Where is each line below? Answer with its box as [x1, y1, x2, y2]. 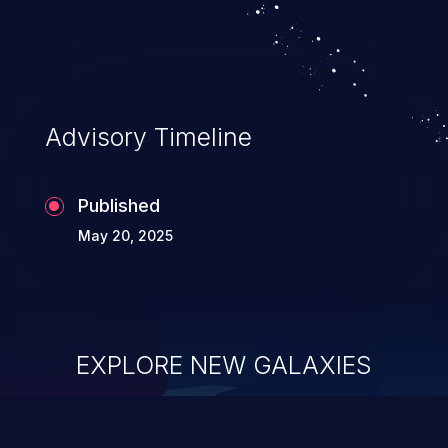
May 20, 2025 [77, 226, 173, 244]
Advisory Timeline [44, 121, 252, 152]
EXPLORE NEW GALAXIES [76, 349, 372, 380]
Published [77, 194, 160, 216]
